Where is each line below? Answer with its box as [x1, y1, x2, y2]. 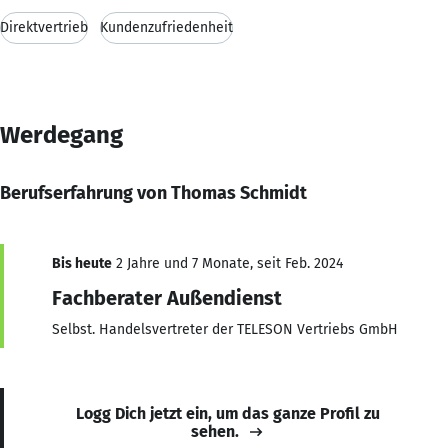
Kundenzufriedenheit [100, 18, 233, 36]
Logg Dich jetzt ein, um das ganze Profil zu [76, 403, 380, 423]
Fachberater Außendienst [52, 285, 282, 310]
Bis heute [52, 254, 112, 272]
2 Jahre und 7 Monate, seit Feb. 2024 [112, 254, 343, 272]
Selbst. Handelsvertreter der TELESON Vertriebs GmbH [52, 320, 398, 338]
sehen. [191, 421, 239, 441]
